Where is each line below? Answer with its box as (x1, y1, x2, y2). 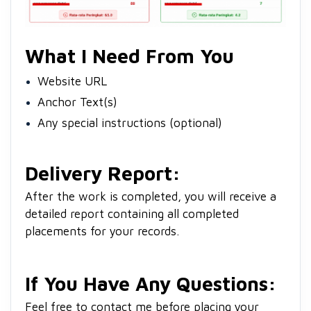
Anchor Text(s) (37, 94, 117, 109)
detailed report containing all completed (25, 206, 239, 221)
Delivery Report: (25, 161, 180, 185)
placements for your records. (25, 224, 179, 238)
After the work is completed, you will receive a (25, 189, 276, 203)
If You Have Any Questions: (25, 271, 276, 295)
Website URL (37, 74, 107, 88)
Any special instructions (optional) (37, 115, 222, 130)
